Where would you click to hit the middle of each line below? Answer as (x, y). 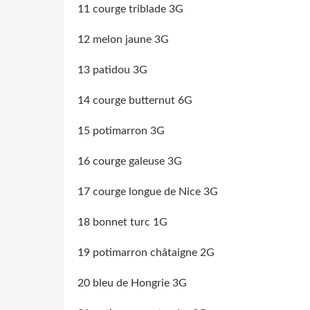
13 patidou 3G (112, 70)
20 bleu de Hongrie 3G (132, 283)
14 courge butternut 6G (135, 100)
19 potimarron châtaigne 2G (146, 252)
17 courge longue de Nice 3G (148, 191)
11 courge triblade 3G (130, 9)
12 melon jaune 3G (123, 39)
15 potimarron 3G (121, 130)
